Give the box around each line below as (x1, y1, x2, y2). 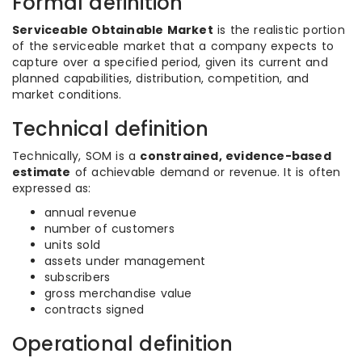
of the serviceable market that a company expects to (12, 38, 335, 54)
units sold (44, 237, 100, 253)
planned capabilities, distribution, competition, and (12, 70, 309, 86)
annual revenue (44, 204, 137, 221)
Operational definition (12, 330, 234, 357)
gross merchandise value (44, 285, 192, 301)
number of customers (44, 221, 175, 237)
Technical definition (12, 116, 208, 142)
